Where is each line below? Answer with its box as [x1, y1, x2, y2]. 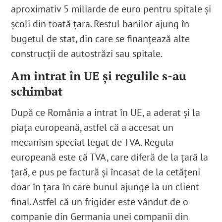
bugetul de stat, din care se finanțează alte [11, 32, 190, 45]
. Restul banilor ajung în [90, 17, 190, 30]
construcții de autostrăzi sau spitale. [11, 47, 163, 60]
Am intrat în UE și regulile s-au [11, 67, 187, 84]
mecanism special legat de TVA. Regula [11, 135, 174, 149]
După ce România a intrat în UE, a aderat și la [11, 106, 201, 119]
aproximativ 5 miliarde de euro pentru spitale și [11, 2, 212, 15]
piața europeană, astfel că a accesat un [11, 120, 174, 134]
